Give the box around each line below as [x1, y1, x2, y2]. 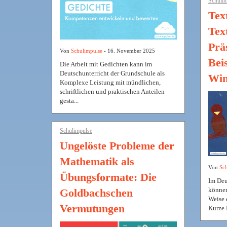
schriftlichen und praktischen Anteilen [60, 87, 165, 95]
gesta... [60, 96, 79, 104]
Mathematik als [60, 155, 134, 168]
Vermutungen [60, 202, 125, 215]
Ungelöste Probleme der [60, 139, 174, 152]
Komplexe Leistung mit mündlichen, [60, 78, 161, 86]
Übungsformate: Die [60, 170, 157, 183]
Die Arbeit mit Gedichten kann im [60, 60, 152, 68]
